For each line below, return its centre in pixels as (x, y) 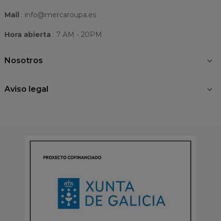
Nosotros (24, 60)
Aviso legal (26, 89)
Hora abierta (28, 35)
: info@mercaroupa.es (59, 15)
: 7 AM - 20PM (76, 35)
